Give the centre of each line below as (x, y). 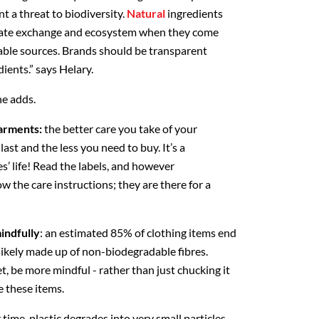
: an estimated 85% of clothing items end (138, 232)
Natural (147, 13)
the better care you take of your (121, 128)
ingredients (195, 13)
